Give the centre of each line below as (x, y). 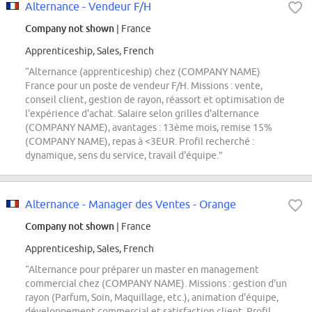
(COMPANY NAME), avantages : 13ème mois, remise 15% (149, 128)
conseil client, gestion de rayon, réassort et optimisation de (155, 100)
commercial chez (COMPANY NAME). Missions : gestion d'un (156, 284)
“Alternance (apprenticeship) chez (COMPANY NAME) (143, 72)
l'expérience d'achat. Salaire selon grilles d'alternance (142, 114)
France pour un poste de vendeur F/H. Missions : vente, (144, 86)
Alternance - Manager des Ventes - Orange (131, 204)
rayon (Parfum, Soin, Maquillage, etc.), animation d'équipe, (152, 298)
